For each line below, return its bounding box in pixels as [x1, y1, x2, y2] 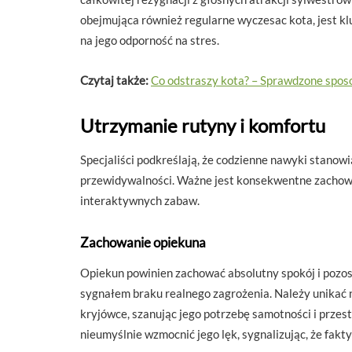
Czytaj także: [80, 72, 148, 87]
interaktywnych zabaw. [80, 192, 200, 207]
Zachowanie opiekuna [80, 233, 206, 251]
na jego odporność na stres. [80, 32, 219, 47]
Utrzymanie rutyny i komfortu [80, 113, 325, 137]
